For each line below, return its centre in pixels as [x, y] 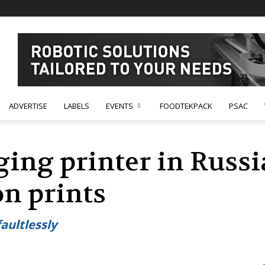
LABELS [77, 106]
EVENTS [119, 106]
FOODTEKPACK [186, 106]
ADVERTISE [28, 106]
